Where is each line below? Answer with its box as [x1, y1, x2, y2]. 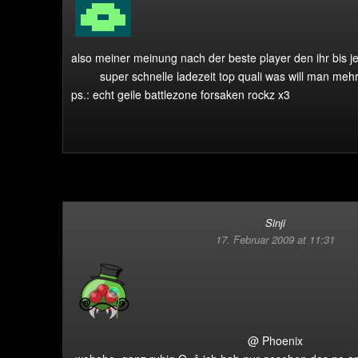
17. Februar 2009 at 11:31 [215, 232, 335, 247]
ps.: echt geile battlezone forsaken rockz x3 [71, 86, 290, 102]
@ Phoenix [247, 332, 303, 348]
